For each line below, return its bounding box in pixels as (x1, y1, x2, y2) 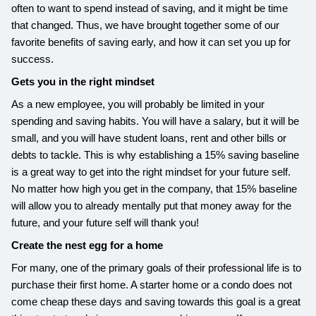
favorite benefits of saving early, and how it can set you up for (11, 36, 291, 48)
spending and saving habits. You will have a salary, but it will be (11, 115, 300, 127)
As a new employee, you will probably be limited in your (11, 98, 265, 110)
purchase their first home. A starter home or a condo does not (11, 279, 293, 291)
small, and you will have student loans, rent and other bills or (11, 132, 287, 144)
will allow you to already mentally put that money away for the (11, 200, 292, 212)
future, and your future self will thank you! (11, 217, 200, 229)
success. (11, 53, 54, 65)
